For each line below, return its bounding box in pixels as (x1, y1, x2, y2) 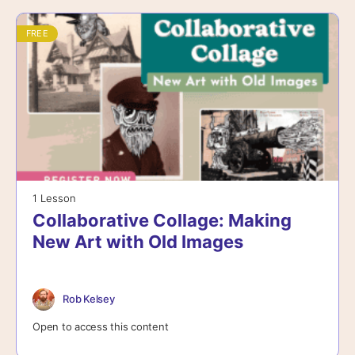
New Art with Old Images (32, 231, 243, 252)
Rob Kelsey (63, 292, 115, 306)
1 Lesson (32, 191, 76, 204)
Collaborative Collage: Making (32, 209, 292, 231)
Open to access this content (32, 319, 169, 333)
